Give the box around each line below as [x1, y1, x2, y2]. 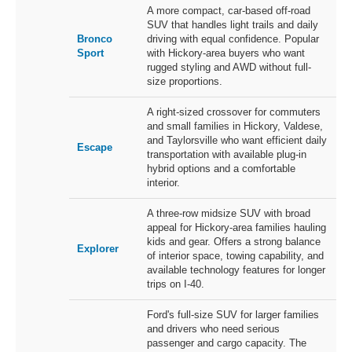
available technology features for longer [147, 264, 325, 277]
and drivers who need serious [147, 323, 280, 335]
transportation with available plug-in [147, 148, 306, 161]
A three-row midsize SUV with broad [147, 207, 310, 220]
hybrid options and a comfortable [147, 163, 295, 175]
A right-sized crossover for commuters [147, 106, 321, 119]
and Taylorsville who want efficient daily [147, 134, 327, 147]
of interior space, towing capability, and [147, 250, 324, 262]
